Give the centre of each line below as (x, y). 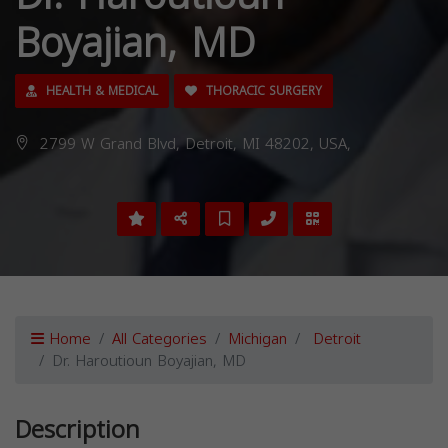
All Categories (159, 339)
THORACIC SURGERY (262, 91)
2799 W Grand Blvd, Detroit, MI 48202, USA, (193, 144)
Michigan (257, 339)
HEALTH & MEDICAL (100, 91)
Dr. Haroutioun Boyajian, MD (149, 361)
